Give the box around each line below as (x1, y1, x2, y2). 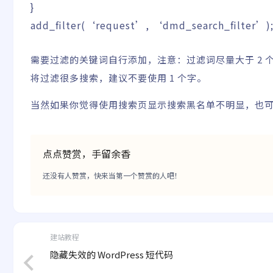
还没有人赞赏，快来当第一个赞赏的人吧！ (43, 170, 182, 181)
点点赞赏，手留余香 (43, 146, 130, 161)
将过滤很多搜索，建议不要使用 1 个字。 (30, 71, 207, 85)
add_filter (30, 18, 81, 33)
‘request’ (85, 18, 146, 33)
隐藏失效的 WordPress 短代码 (50, 248, 173, 261)
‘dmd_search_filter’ (152, 18, 266, 33)
